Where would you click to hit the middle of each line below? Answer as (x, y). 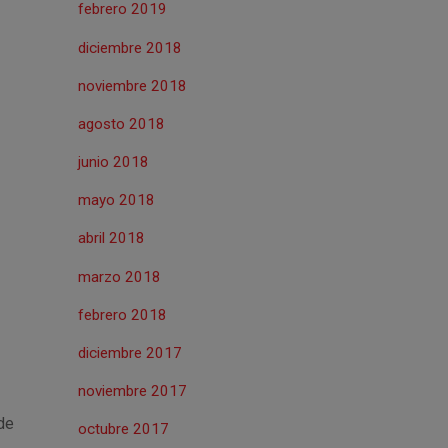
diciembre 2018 (129, 47)
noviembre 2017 (132, 391)
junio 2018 (113, 162)
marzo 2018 (119, 276)
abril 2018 (111, 238)
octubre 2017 (123, 429)
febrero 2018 (122, 314)
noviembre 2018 (132, 85)
